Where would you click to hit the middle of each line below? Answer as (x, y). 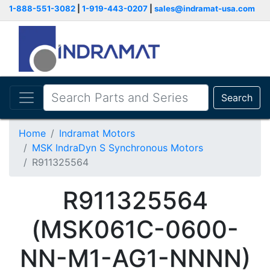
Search (237, 98)
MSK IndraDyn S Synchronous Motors (118, 148)
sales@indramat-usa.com (205, 8)
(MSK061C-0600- (135, 229)
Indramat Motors (97, 133)
